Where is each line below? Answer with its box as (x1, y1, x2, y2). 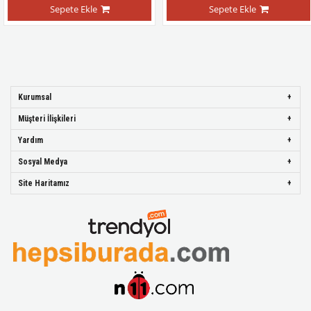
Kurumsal (18, 92, 51, 102)
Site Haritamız (18, 178, 69, 188)
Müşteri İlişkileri (18, 114, 76, 124)
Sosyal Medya (18, 157, 67, 167)
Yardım (18, 135, 43, 145)
